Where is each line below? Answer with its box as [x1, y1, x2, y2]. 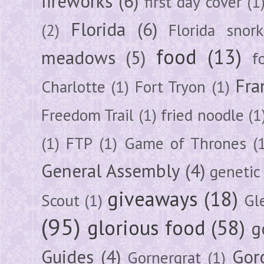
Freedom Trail [41, 104, 134, 126]
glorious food [87, 214, 206, 240]
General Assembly [41, 159, 180, 183]
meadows [41, 45, 115, 70]
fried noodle [161, 104, 244, 126]
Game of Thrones [124, 132, 247, 154]
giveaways [107, 185, 199, 212]
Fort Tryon [134, 75, 206, 97]
